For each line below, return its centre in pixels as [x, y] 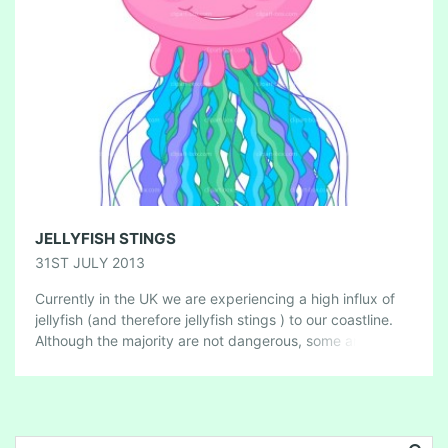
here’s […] [67, 361]
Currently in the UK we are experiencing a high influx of [215, 298]
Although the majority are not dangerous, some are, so [212, 340]
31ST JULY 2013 [90, 262]
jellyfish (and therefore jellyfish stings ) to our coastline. [216, 319]
